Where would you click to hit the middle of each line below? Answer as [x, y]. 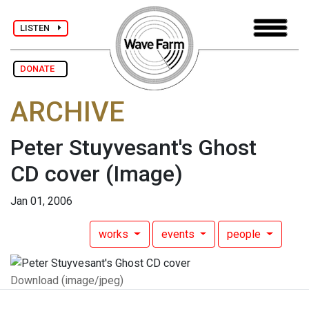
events [179, 235]
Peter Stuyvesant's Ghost [133, 148]
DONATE [40, 69]
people [246, 235]
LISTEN [39, 28]
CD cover [55, 174]
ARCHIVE [68, 112]
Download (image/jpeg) [67, 280]
